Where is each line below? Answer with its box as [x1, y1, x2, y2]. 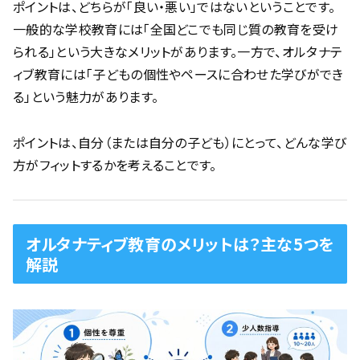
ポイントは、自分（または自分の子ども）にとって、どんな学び [13, 133, 347, 153]
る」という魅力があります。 [13, 87, 159, 107]
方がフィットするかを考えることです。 [13, 155, 217, 175]
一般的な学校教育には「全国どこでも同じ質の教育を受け [13, 19, 339, 39]
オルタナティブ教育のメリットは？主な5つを [26, 231, 334, 256]
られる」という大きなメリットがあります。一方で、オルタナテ [13, 42, 343, 62]
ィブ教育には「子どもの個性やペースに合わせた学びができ [13, 64, 344, 84]
